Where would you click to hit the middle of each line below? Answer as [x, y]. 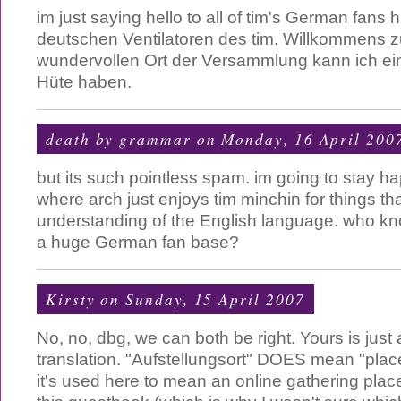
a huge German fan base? [138, 242]
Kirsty [71, 299]
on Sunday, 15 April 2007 [200, 299]
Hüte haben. [84, 82]
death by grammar [119, 139]
